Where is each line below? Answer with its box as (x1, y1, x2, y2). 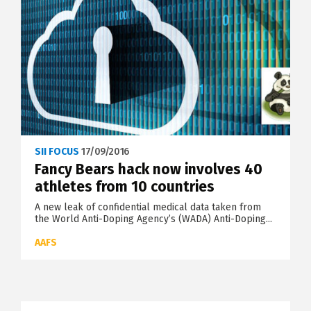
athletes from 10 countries (35, 178, 215, 196)
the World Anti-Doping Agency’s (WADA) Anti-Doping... (35, 213, 272, 226)
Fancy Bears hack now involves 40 (35, 160, 262, 179)
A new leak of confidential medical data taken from (35, 201, 261, 214)
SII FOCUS (35, 146, 79, 158)
